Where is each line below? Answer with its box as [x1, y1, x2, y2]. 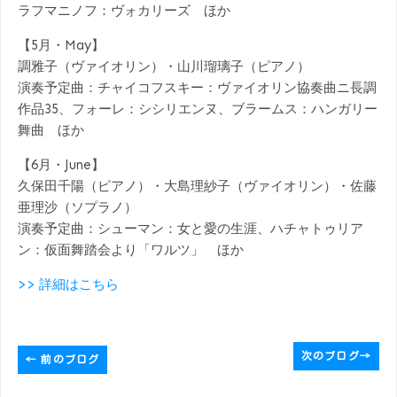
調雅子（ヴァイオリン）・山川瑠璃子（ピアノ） [18, 58, 310, 74]
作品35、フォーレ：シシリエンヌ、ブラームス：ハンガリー [18, 100, 378, 117]
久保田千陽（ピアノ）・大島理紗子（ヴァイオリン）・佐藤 [18, 177, 377, 194]
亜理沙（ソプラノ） [18, 198, 137, 215]
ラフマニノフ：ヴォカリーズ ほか [18, 2, 230, 19]
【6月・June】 [18, 156, 105, 173]
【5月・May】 [18, 36, 105, 53]
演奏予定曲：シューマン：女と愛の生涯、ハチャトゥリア [18, 220, 363, 237]
